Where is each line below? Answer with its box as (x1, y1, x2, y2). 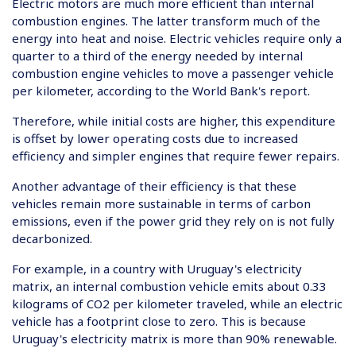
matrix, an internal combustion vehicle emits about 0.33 (12, 278, 327, 294)
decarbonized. (12, 230, 92, 246)
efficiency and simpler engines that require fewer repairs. (12, 148, 339, 164)
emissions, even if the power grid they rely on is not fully (12, 213, 335, 229)
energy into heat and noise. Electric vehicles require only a (12, 30, 342, 46)
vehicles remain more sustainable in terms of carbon (12, 195, 311, 211)
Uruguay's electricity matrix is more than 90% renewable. (12, 331, 337, 346)
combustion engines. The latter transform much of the (12, 13, 320, 29)
